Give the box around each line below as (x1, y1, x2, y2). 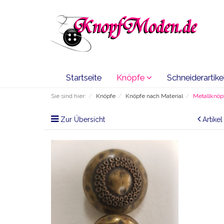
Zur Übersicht (60, 115, 105, 123)
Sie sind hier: (51, 92, 86, 99)
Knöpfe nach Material (125, 92, 183, 99)
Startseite (66, 72, 101, 82)
